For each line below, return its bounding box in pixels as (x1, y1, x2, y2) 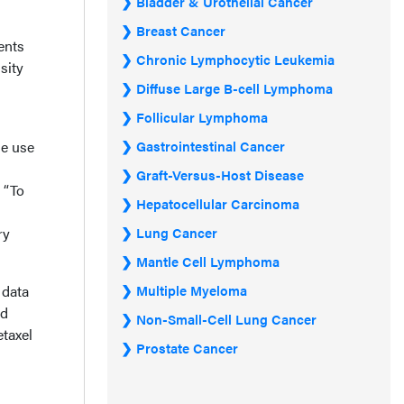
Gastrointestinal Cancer (136, 136, 285, 155)
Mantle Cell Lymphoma (136, 252, 280, 271)
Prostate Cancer (136, 338, 238, 357)
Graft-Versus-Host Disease (136, 165, 304, 184)
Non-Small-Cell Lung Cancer (136, 309, 317, 328)
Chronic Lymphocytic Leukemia (136, 50, 335, 69)
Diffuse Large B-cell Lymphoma (136, 78, 333, 97)
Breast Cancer (136, 21, 225, 40)
